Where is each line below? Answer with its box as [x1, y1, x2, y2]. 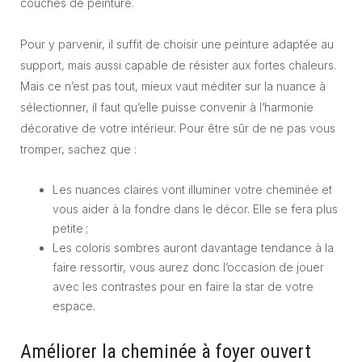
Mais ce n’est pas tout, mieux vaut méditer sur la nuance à [20, 79, 326, 94]
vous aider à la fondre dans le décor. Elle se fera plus [53, 202, 338, 217]
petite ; [53, 221, 88, 236]
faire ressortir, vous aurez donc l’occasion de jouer [53, 260, 324, 275]
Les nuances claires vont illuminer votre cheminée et [53, 183, 332, 197]
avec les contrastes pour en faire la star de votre [53, 280, 314, 294]
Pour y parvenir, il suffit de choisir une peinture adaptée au [20, 37, 334, 52]
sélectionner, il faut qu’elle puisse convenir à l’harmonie [20, 100, 314, 115]
